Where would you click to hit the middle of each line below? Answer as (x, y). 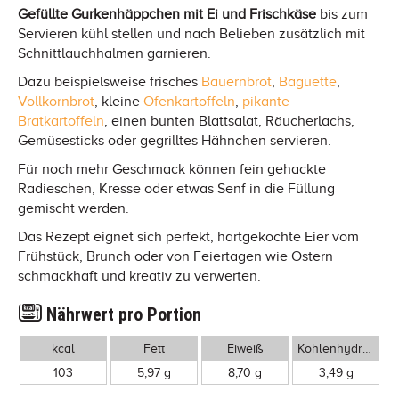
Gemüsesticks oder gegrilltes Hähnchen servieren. (175, 140)
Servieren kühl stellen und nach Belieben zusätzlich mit (191, 33)
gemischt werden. (73, 208)
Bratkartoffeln (61, 121)
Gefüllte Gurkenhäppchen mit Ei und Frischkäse (167, 14)
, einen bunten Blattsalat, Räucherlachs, (229, 121)
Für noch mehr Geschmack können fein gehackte (172, 169)
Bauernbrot (236, 81)
